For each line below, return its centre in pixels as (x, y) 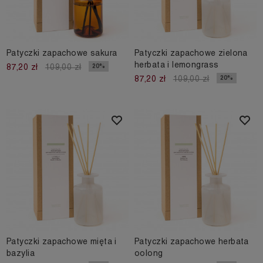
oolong (149, 253)
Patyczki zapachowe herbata (192, 241)
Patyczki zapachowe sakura (62, 53)
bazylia (21, 253)
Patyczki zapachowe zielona (191, 53)
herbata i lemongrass (177, 64)
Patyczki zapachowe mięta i (62, 241)
